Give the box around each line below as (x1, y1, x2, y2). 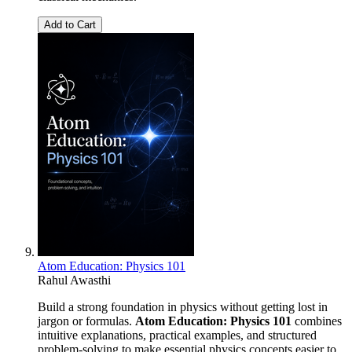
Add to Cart (44, 18, 96, 31)
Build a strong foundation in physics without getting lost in (38, 299, 328, 313)
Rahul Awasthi (38, 273, 111, 287)
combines (291, 313, 342, 328)
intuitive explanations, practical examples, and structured (38, 328, 317, 342)
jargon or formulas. (38, 313, 135, 328)
